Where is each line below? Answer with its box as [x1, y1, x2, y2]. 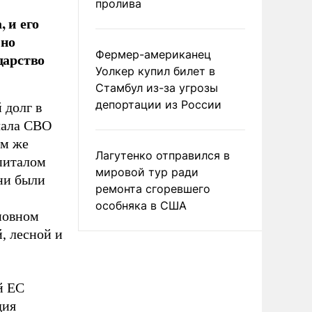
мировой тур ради [95, 165, 198, 179]
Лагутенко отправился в [95, 148, 230, 162]
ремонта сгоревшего [95, 182, 210, 196]
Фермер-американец [95, 47, 211, 61]
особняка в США [95, 198, 187, 212]
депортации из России [95, 97, 221, 111]
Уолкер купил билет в [95, 64, 215, 78]
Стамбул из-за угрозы [95, 81, 218, 95]
